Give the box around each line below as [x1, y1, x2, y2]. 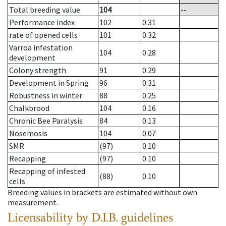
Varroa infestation [9, 42, 73, 53]
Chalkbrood [9, 103, 49, 114]
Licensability [8, 210, 73, 225]
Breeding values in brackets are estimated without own [8, 187, 197, 198]
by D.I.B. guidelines [76, 210, 173, 225]
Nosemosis [9, 128, 47, 139]
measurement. [8, 197, 58, 208]
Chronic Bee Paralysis [9, 116, 83, 126]
